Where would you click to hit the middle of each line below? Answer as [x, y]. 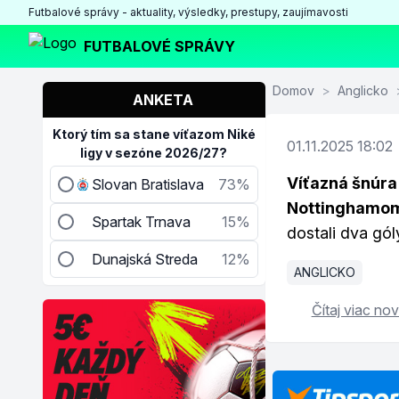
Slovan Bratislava [148, 184]
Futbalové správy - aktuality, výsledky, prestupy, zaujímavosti [188, 12]
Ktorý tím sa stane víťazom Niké [154, 134]
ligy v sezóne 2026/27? [154, 153]
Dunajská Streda [145, 259]
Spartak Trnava [141, 222]
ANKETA [163, 100]
